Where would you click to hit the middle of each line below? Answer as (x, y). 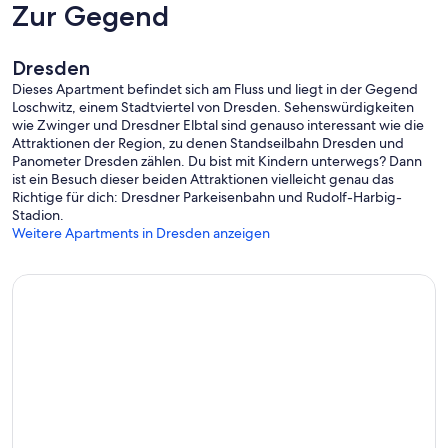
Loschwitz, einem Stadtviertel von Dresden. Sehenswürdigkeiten (213, 107)
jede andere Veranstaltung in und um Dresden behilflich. (188, 53)
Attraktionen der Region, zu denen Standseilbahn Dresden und (208, 143)
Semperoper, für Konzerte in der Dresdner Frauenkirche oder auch (219, 35)
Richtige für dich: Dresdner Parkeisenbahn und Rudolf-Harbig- (207, 197)
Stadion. (38, 215)
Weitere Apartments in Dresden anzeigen (141, 233)
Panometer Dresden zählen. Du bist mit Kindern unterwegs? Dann (217, 161)
